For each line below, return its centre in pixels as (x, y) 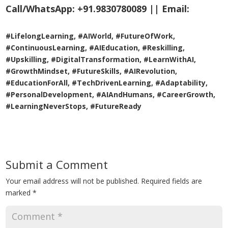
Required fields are (172, 181)
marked (19, 193)
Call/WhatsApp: (40, 9)
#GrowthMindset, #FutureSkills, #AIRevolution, (92, 71)
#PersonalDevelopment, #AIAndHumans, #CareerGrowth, (111, 95)
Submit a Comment (57, 165)
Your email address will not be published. (73, 181)
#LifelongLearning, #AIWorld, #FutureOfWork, (91, 36)
